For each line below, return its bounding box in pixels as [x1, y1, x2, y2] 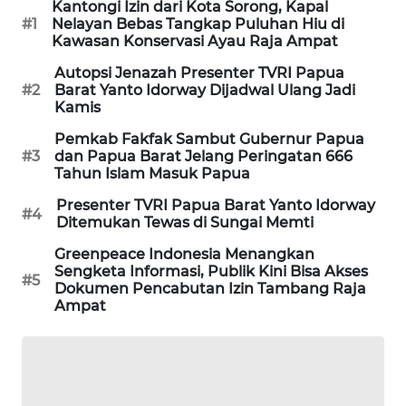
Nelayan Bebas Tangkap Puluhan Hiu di [52, 15, 344, 34]
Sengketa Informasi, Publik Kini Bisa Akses [54, 263, 368, 281]
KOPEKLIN [36, 382, 93, 399]
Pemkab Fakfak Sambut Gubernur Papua [54, 130, 364, 149]
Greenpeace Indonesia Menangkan [54, 246, 314, 264]
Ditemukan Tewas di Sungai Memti [56, 214, 314, 232]
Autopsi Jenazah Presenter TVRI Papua [54, 64, 344, 82]
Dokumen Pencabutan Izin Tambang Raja [54, 280, 366, 298]
